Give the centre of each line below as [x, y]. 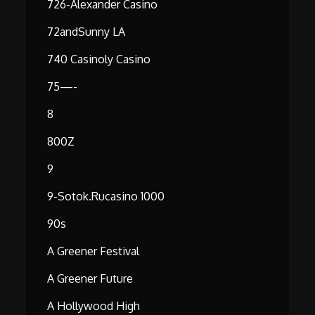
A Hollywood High [94, 306]
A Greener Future [90, 279]
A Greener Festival [94, 251]
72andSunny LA [86, 32]
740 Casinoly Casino [99, 59]
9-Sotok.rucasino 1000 [106, 197]
